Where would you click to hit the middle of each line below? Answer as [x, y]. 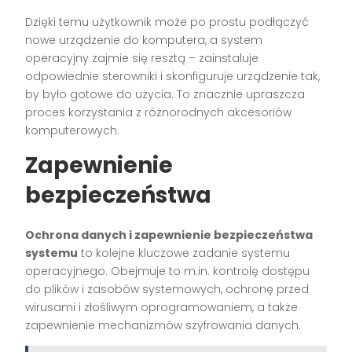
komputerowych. [73, 131]
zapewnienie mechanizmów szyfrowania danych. [163, 326]
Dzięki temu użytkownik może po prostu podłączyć [167, 22]
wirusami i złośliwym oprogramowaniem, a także [162, 308]
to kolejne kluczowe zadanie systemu [184, 253]
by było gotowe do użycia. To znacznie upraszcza [165, 95]
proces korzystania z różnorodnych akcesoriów [159, 113]
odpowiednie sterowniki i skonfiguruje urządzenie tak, [173, 77]
